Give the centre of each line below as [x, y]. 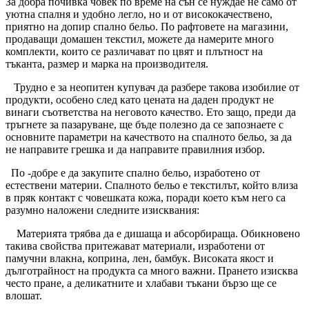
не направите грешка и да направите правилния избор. [135, 149]
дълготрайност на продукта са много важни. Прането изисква [152, 270]
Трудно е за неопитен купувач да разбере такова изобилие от [152, 87]
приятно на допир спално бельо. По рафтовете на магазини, [147, 26]
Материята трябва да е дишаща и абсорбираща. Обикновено [153, 233]
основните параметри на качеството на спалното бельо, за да [149, 137]
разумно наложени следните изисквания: [102, 210]
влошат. [24, 295]
